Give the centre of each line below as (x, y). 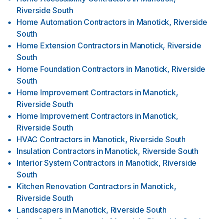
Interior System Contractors (66, 163)
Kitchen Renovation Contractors (74, 186)
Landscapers (40, 210)
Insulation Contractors (56, 151)
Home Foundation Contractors (71, 69)
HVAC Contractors (50, 139)
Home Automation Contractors (72, 22)
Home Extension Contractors (68, 45)
